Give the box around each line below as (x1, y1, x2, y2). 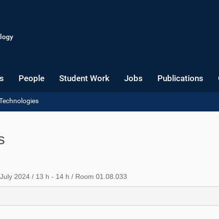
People (19, 73, 44, 83)
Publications (157, 73, 203, 83)
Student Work (59, 73, 109, 83)
